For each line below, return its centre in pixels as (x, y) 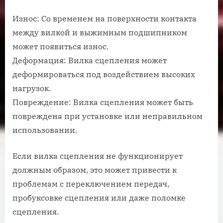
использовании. (45, 130)
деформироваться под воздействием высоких (104, 74)
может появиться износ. (60, 47)
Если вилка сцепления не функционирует (98, 156)
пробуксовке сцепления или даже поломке (99, 198)
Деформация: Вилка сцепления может (90, 60)
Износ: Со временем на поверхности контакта (105, 19)
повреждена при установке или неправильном (108, 116)
